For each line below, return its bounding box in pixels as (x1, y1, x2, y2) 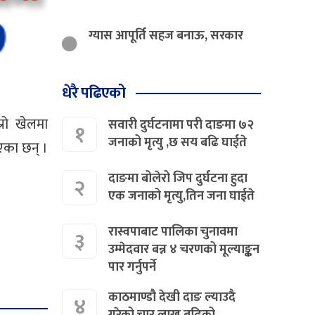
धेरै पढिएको (62, 79, 126, 106)
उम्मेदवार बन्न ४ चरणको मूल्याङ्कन (108, 238, 260, 260)
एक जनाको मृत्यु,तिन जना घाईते (108, 185, 255, 207)
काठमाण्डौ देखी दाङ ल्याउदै (108, 286, 236, 308)
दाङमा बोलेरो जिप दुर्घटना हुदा (108, 167, 248, 189)
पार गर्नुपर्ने (108, 256, 157, 278)
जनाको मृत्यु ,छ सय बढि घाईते (108, 131, 247, 153)
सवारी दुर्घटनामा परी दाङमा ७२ (108, 114, 255, 136)
